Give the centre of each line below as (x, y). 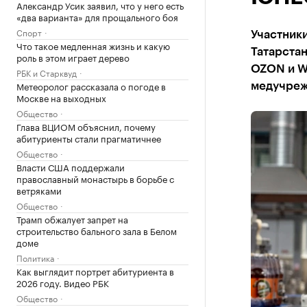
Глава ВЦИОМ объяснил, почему (86, 126)
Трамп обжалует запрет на (72, 219)
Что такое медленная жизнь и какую (93, 45)
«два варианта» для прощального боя (97, 16)
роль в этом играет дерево (73, 57)
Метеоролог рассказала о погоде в (91, 86)
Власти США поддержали (71, 167)
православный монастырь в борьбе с (95, 178)
